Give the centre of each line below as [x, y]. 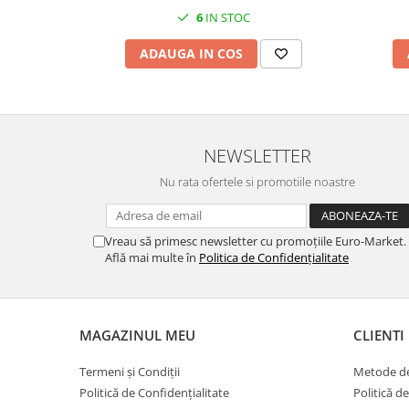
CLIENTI [379, 335]
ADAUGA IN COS [191, 53]
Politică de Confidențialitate [154, 393]
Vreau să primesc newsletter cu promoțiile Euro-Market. [256, 241]
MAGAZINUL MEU [137, 335]
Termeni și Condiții [130, 372]
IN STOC [226, 17]
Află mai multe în [152, 257]
